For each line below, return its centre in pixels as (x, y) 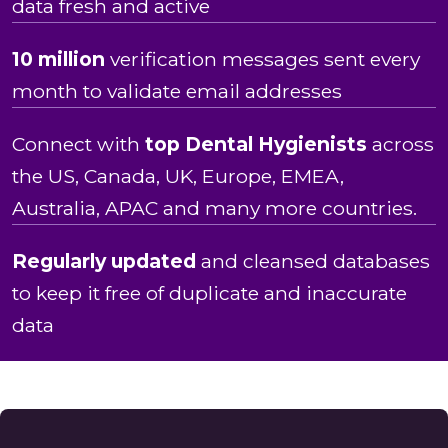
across (400, 144)
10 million (58, 59)
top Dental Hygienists (256, 144)
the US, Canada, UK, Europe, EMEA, (178, 176)
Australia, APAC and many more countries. (214, 208)
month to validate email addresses (177, 91)
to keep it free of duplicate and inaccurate (209, 293)
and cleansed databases (313, 261)
